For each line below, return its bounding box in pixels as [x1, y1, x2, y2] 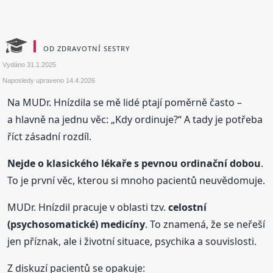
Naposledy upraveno [2, 76, 66, 84]
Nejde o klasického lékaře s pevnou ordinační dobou [7, 156, 261, 170]
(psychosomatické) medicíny [7, 217, 146, 231]
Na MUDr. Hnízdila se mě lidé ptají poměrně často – [7, 95, 243, 109]
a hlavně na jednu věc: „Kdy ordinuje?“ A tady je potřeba [7, 112, 263, 126]
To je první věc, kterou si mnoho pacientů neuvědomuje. [7, 173, 266, 187]
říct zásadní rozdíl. [7, 129, 92, 143]
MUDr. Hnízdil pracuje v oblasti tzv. [7, 200, 169, 214]
